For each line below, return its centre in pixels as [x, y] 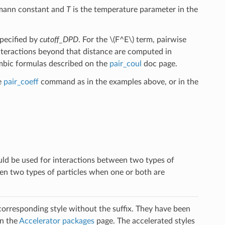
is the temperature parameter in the [134, 9]
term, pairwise [160, 39]
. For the [94, 39]
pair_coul [125, 64]
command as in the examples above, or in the [118, 82]
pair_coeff [21, 82]
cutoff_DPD [59, 39]
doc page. [159, 64]
